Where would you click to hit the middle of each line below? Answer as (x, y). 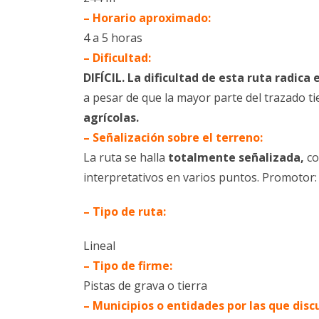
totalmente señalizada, (236, 157)
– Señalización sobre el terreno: (173, 137)
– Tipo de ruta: (125, 211)
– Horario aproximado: (147, 17)
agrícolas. (111, 117)
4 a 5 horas (113, 37)
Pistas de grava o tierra (145, 285)
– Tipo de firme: (128, 265)
